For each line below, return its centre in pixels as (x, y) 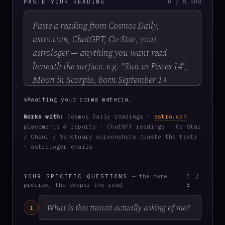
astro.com (170, 117)
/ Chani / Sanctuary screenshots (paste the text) (111, 137)
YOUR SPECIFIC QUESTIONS (78, 176)
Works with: (44, 117)
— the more (149, 176)
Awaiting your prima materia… (80, 99)
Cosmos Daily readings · (109, 117)
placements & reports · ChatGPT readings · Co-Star (113, 127)
